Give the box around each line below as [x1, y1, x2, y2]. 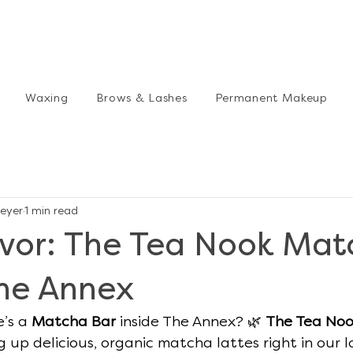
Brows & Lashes [95, 91, 188, 105]
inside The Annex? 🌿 [116, 313, 266, 330]
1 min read [24, 203, 78, 217]
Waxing [25, 91, 69, 105]
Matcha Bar [32, 313, 116, 330]
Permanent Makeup [214, 91, 328, 105]
